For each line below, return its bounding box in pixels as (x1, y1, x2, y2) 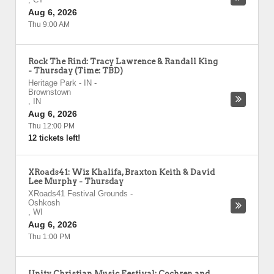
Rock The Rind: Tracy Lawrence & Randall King (28, 57, 218, 66)
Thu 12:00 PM (28, 122, 75, 130)
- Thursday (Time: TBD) (28, 66, 123, 75)
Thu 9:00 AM (28, 20, 70, 29)
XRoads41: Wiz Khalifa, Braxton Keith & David (28, 168, 215, 177)
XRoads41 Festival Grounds (28, 189, 128, 198)
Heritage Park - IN (28, 78, 92, 87)
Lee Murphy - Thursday (28, 177, 124, 186)
